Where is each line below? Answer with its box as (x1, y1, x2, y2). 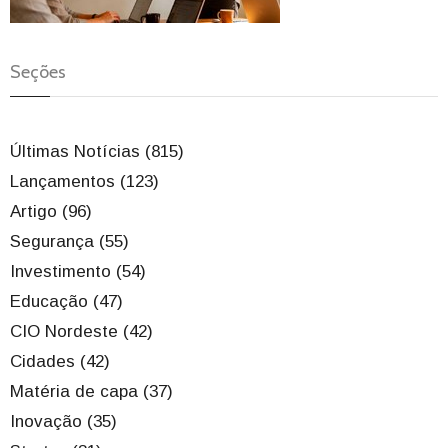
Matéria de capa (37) (10, 382, 173, 402)
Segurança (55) (10, 232, 129, 252)
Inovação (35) (10, 412, 117, 432)
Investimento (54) (10, 262, 146, 282)
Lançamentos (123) (10, 172, 159, 192)
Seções (10, 61, 66, 84)
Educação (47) (10, 292, 123, 312)
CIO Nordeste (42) (10, 322, 153, 342)
